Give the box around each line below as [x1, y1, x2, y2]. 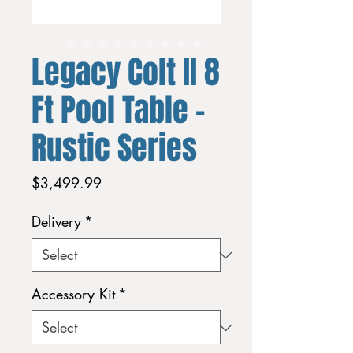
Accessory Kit [32, 284, 115, 303]
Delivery [32, 212, 81, 231]
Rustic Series [32, 124, 197, 171]
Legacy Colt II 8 [32, 49, 220, 95]
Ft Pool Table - [32, 87, 205, 133]
